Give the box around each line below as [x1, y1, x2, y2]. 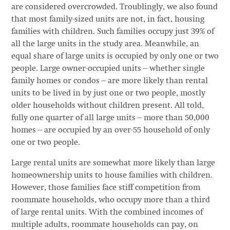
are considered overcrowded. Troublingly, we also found [11, 3, 218, 11]
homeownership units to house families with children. [11, 171, 213, 180]
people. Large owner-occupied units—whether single [11, 65, 205, 73]
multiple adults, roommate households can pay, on [11, 221, 198, 229]
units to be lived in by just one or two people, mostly [11, 89, 205, 98]
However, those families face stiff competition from [11, 184, 200, 192]
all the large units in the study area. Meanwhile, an [11, 40, 199, 48]
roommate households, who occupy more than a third [11, 196, 210, 204]
